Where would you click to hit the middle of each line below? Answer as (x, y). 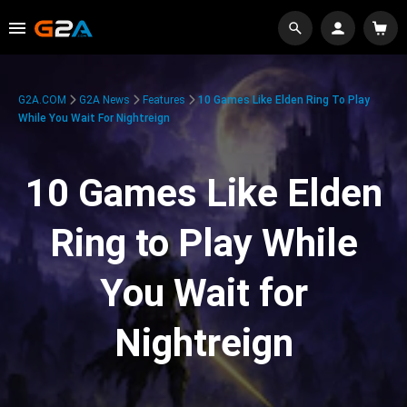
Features (164, 100)
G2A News (104, 100)
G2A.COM (42, 100)
